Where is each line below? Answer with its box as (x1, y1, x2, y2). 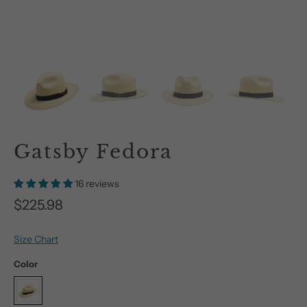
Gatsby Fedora (14, 139, 173, 164)
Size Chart (14, 232, 58, 245)
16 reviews (75, 177, 119, 190)
